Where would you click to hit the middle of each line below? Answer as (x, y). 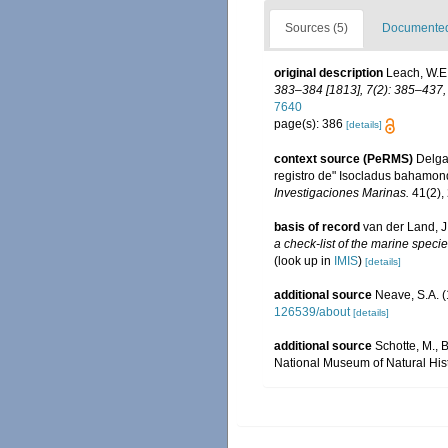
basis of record (317, 226)
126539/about (312, 311)
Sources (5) (316, 28)
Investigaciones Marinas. (341, 192)
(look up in (304, 260)
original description (328, 73)
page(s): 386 (310, 124)
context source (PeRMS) (343, 158)
